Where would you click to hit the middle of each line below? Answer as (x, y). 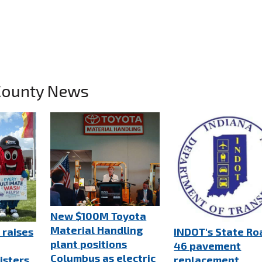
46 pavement (208, 245)
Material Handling (97, 230)
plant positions (89, 244)
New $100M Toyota (99, 216)
